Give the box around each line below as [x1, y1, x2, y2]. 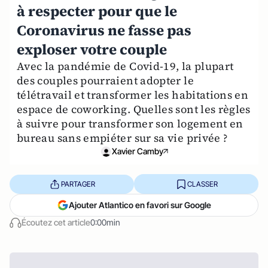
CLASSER [187, 179, 218, 188]
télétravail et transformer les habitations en [17, 87, 249, 102]
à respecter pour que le [17, 1, 177, 21]
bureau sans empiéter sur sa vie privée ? [17, 130, 228, 145]
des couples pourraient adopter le [17, 73, 194, 88]
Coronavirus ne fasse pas [17, 20, 191, 40]
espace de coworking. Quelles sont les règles [17, 102, 251, 117]
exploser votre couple [17, 39, 167, 59]
